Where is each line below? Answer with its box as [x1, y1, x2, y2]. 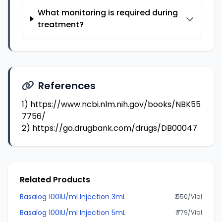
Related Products [20, 174, 90, 185]
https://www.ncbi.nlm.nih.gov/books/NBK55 [30, 99, 201, 110]
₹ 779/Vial [175, 208, 202, 217]
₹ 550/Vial [174, 192, 202, 201]
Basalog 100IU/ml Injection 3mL [20, 192, 126, 202]
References [38, 79, 96, 93]
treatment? [37, 19, 84, 30]
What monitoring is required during [37, 7, 178, 18]
